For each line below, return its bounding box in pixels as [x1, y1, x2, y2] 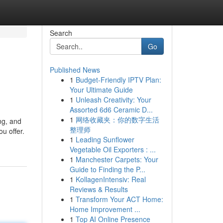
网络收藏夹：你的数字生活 [75, 114, 159, 124]
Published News [49, 65, 100, 75]
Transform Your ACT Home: [75, 194, 163, 204]
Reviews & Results [69, 184, 128, 194]
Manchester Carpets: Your [75, 154, 158, 164]
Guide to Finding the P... [69, 164, 145, 174]
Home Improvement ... [69, 204, 140, 214]
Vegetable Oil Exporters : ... [69, 144, 156, 154]
